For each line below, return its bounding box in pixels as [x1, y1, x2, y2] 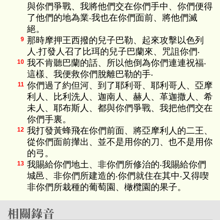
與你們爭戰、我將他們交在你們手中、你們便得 [27, 1, 213, 11]
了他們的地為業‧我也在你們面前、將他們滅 [27, 13, 197, 23]
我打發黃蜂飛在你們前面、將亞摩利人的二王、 [27, 126, 213, 136]
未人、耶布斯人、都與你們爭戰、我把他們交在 [27, 103, 213, 113]
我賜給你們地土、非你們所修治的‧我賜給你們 [27, 160, 206, 169]
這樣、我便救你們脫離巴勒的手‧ [27, 69, 153, 79]
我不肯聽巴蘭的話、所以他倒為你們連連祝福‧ [27, 58, 206, 68]
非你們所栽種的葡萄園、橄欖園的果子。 [27, 182, 186, 192]
